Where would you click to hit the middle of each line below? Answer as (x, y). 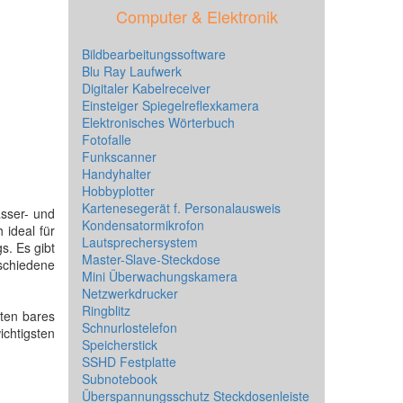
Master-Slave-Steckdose (151, 259)
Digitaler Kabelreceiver (146, 88)
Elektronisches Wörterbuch (158, 122)
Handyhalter (116, 174)
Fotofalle (107, 139)
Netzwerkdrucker (130, 293)
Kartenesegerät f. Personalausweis (181, 208)
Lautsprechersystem (140, 242)
